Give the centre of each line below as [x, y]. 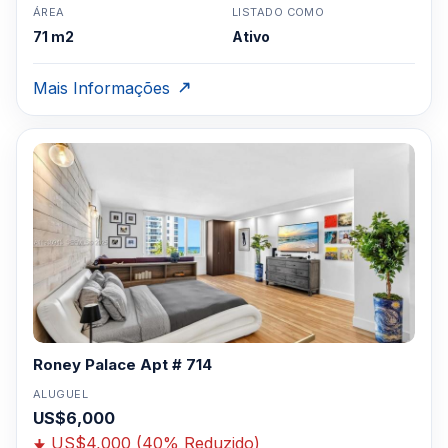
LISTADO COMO [278, 12]
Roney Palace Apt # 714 [122, 364]
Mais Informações [101, 88]
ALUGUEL [61, 394]
